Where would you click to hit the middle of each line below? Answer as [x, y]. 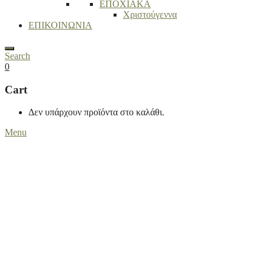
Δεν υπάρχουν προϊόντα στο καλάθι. [96, 112]
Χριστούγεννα [150, 14]
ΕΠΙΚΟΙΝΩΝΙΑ [60, 25]
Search [17, 56]
